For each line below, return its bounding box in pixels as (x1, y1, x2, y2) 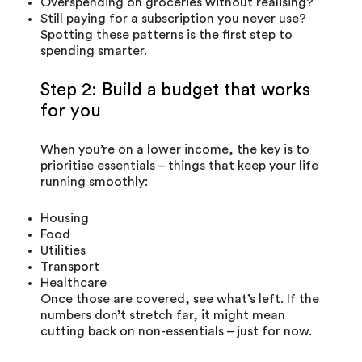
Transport (40, 259, 99, 273)
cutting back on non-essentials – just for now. (40, 324, 312, 338)
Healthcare (40, 276, 107, 289)
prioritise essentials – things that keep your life (40, 158, 318, 172)
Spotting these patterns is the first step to (40, 27, 293, 41)
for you (40, 101, 101, 120)
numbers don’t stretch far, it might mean (40, 308, 285, 322)
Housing (40, 211, 89, 225)
